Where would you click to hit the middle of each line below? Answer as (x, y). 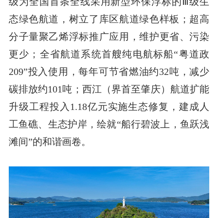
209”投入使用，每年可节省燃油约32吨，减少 (109, 72)
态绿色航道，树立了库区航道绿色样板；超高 (109, 19)
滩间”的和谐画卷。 (50, 142)
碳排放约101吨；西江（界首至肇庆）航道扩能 (109, 89)
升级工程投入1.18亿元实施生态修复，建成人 (109, 107)
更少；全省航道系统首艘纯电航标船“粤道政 (109, 54)
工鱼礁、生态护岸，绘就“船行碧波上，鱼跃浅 (109, 124)
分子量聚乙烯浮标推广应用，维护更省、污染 (109, 37)
